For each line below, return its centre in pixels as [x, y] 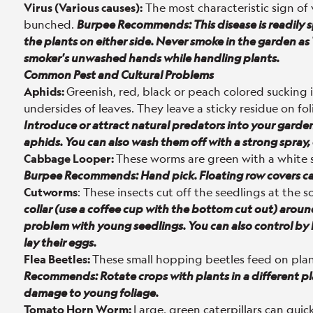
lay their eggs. [61, 242]
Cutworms [51, 192]
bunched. [50, 24]
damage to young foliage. [91, 292]
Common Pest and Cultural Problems [119, 74]
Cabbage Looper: [70, 158]
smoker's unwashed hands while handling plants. [152, 58]
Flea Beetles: [58, 259]
